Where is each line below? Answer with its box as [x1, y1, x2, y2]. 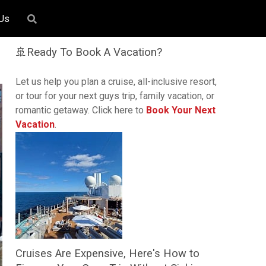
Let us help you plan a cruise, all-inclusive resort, [15, 76, 217, 88]
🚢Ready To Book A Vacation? [15, 46, 162, 59]
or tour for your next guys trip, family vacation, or [15, 90, 214, 102]
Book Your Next [146, 104, 216, 116]
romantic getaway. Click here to [15, 104, 146, 116]
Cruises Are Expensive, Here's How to [15, 247, 199, 260]
